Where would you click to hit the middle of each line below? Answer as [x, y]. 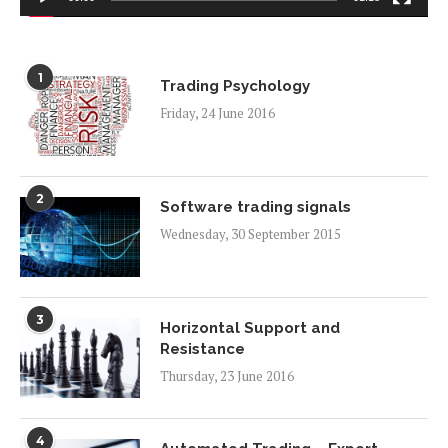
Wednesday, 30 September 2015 [250, 234]
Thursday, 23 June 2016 [227, 376]
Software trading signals [255, 207]
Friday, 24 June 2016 [217, 113]
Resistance [202, 349]
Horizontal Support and [250, 328]
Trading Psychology [235, 86]
